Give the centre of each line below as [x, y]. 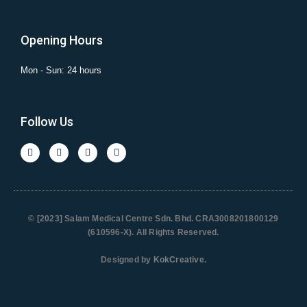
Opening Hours [62, 40]
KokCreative [179, 260]
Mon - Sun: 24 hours [61, 71]
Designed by [126, 260]
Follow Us [47, 122]
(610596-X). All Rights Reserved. [153, 233]
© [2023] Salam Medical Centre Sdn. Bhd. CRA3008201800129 [153, 219]
